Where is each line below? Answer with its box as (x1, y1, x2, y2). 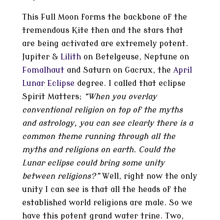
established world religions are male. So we (22, 198, 192, 207)
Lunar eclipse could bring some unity (22, 159, 165, 167)
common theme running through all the (22, 132, 175, 141)
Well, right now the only (99, 172, 197, 181)
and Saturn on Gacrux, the (66, 66, 173, 75)
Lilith (60, 53, 83, 61)
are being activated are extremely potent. (22, 39, 188, 48)
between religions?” (22, 172, 100, 181)
